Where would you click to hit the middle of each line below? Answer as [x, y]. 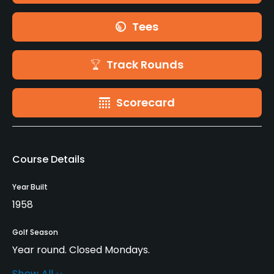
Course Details [49, 159]
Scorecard [146, 102]
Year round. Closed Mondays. [81, 250]
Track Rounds [145, 64]
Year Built [30, 187]
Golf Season [35, 232]
